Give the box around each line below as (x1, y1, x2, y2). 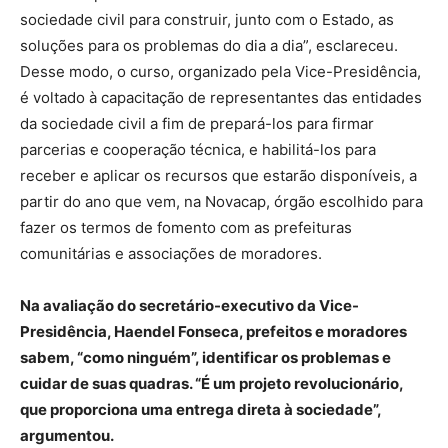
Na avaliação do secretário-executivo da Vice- (20, 295, 359, 315)
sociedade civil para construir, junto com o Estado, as (20, 9, 394, 29)
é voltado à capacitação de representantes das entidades (20, 87, 422, 107)
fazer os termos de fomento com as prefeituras (20, 217, 352, 237)
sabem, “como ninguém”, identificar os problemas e (20, 347, 391, 367)
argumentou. (20, 425, 117, 445)
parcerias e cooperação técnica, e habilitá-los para (20, 139, 376, 159)
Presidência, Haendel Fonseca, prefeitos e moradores (20, 321, 407, 341)
